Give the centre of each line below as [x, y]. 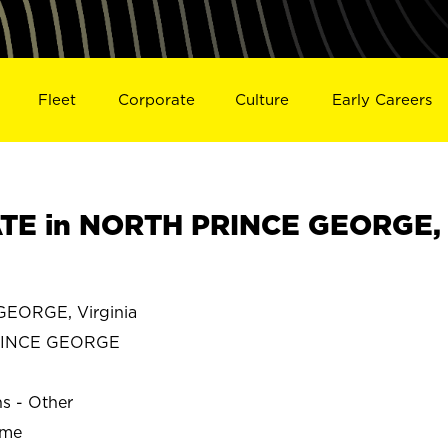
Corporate [156, 99]
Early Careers [382, 99]
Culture [262, 99]
